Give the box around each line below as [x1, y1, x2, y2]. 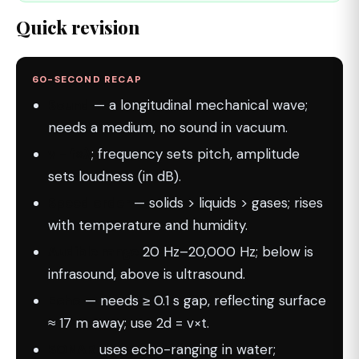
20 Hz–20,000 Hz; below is [139, 242, 313, 260]
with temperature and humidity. [48, 216, 248, 234]
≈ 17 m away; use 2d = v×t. [48, 313, 209, 332]
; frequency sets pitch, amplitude [91, 144, 300, 163]
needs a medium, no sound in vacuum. [48, 118, 288, 136]
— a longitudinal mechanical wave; [90, 95, 308, 114]
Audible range [48, 242, 139, 260]
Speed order [48, 193, 130, 212]
